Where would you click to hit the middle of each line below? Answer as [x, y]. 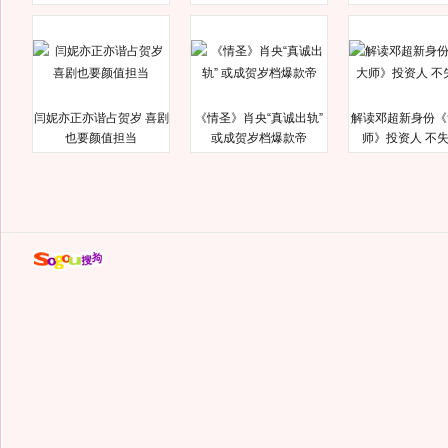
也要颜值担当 [101, 138]
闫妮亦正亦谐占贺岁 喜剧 [101, 118]
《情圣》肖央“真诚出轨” [259, 118]
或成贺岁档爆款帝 [259, 138]
